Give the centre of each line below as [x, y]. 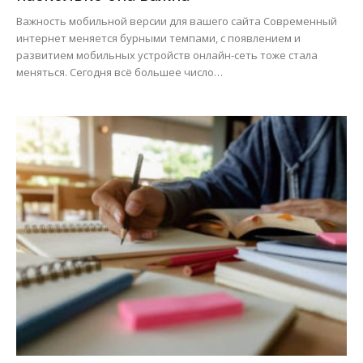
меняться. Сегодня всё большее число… [120, 73]
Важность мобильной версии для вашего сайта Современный [177, 21]
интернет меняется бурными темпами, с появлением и [158, 38]
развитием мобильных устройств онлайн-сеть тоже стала [167, 56]
